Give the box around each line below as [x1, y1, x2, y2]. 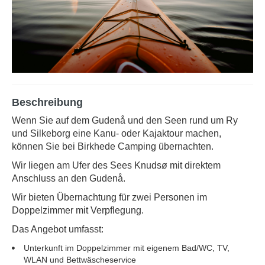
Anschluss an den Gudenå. [12, 173, 125, 184]
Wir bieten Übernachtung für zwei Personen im [12, 192, 207, 203]
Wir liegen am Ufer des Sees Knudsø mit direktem [12, 160, 221, 171]
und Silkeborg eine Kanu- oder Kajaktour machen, [12, 128, 221, 139]
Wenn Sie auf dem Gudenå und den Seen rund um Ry [12, 115, 238, 126]
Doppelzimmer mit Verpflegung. [12, 205, 144, 216]
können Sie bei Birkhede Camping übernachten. [12, 141, 214, 152]
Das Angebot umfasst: [12, 224, 104, 235]
